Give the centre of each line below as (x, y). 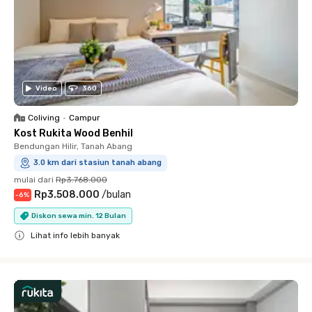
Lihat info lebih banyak (75, 235)
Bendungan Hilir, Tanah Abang (73, 146)
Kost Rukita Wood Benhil (73, 133)
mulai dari (34, 180)
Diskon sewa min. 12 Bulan (79, 216)
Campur (85, 118)
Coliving (44, 118)
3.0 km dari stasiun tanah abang (97, 163)
